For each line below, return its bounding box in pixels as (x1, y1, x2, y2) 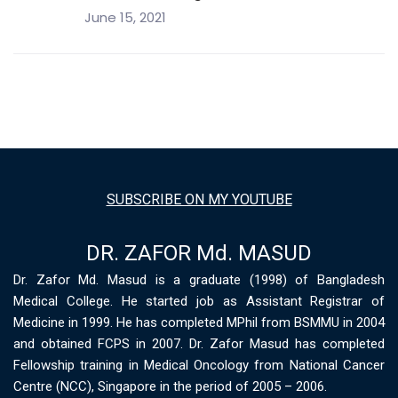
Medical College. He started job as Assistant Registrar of (13, 293, 385, 310)
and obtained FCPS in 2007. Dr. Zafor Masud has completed (13, 336, 385, 353)
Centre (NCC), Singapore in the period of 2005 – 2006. (13, 378, 327, 395)
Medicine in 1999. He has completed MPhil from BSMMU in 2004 (13, 314, 385, 331)
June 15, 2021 (84, 7, 167, 27)
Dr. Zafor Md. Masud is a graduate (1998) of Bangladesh (13, 272, 385, 289)
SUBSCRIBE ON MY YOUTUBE (106, 191, 292, 209)
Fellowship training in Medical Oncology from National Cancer (13, 357, 385, 374)
